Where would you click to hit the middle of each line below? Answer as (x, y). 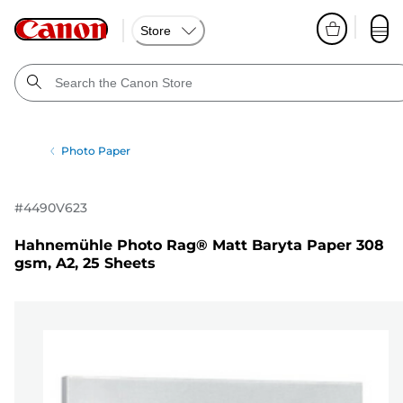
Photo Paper (96, 151)
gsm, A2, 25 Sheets (85, 264)
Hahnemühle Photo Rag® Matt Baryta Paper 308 (199, 246)
